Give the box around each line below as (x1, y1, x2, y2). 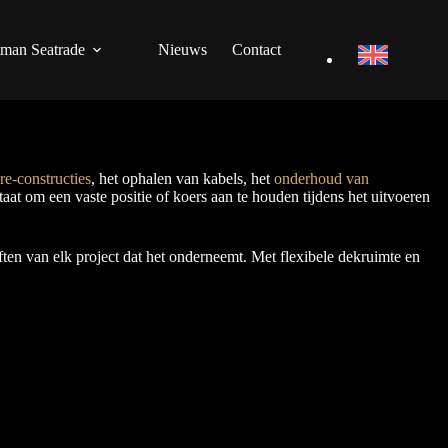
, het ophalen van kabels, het (91, 170, 274, 187)
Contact (231, 41, 281, 58)
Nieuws (157, 41, 207, 58)
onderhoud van (274, 170, 369, 187)
